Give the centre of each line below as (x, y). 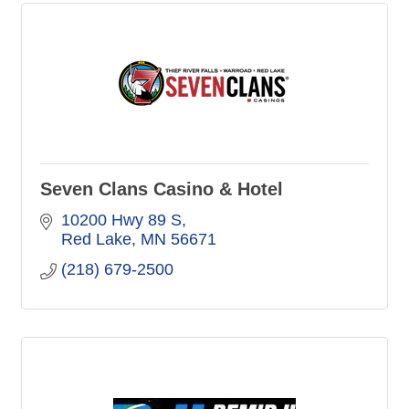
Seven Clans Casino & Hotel (162, 189)
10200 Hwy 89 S (121, 220)
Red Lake (96, 239)
